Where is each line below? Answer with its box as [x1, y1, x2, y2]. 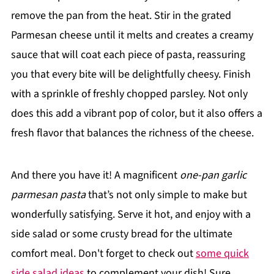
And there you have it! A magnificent [10, 167, 180, 183]
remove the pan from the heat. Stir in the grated [10, 7, 231, 23]
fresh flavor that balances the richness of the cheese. [10, 125, 254, 141]
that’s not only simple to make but [85, 187, 247, 202]
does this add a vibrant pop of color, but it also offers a [10, 105, 262, 121]
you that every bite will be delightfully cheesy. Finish [10, 66, 251, 82]
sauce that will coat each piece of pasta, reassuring [10, 46, 245, 62]
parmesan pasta [10, 187, 86, 202]
